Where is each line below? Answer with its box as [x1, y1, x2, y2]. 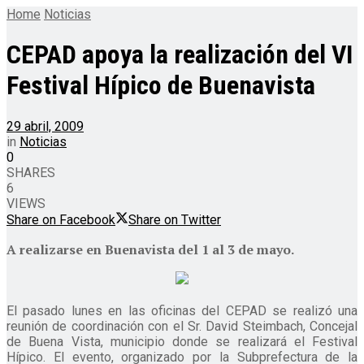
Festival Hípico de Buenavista [6, 70, 315, 102]
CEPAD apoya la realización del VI [6, 39, 353, 71]
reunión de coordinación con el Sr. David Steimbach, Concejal [6, 318, 357, 334]
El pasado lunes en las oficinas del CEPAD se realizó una [6, 302, 357, 318]
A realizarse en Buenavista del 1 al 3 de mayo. [6, 240, 294, 258]
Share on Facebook [6, 211, 115, 227]
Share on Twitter [128, 211, 221, 227]
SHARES [6, 164, 55, 180]
